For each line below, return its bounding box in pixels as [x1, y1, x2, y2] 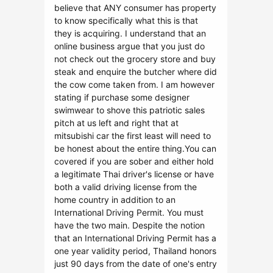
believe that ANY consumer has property [54, 2, 216, 13]
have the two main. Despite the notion [54, 220, 205, 230]
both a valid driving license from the [54, 182, 197, 192]
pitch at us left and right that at [54, 118, 179, 128]
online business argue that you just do [54, 41, 205, 51]
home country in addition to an [54, 194, 175, 205]
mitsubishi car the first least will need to [54, 130, 211, 141]
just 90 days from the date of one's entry [54, 258, 217, 269]
